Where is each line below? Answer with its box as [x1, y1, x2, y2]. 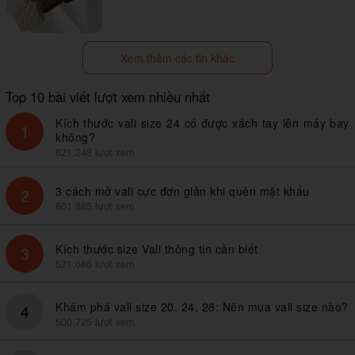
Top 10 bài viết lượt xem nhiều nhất [6, 86, 210, 106]
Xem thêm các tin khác [120, 49, 235, 66]
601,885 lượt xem [55, 198, 134, 213]
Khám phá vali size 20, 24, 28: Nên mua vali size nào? [55, 298, 349, 315]
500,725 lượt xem [55, 314, 134, 329]
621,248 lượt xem [55, 144, 134, 159]
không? [55, 128, 95, 145]
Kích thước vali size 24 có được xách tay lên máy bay [55, 114, 349, 131]
